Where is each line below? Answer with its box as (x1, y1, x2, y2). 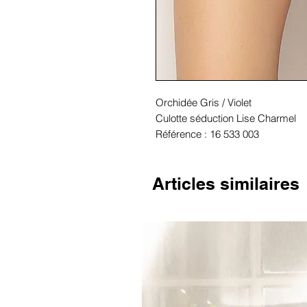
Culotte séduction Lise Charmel (156, 111, 296, 125)
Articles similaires (152, 173, 299, 194)
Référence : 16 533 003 (156, 127, 259, 140)
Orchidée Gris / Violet (156, 95, 251, 109)
